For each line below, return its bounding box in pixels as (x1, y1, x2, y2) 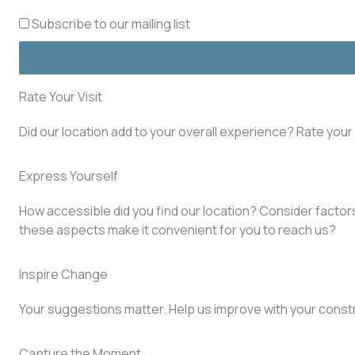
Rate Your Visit (19, 87, 102, 105)
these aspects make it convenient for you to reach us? (19, 220, 336, 239)
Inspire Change (19, 265, 108, 283)
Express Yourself (19, 166, 118, 185)
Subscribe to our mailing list (32, 14, 190, 32)
